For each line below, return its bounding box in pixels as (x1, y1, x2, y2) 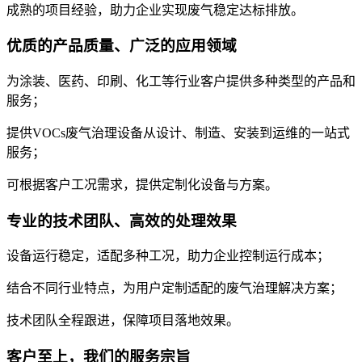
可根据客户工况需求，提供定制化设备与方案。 (6, 177, 278, 192)
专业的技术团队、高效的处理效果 (6, 212, 237, 229)
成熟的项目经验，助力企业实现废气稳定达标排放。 (6, 2, 304, 17)
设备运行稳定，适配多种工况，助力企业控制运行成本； (6, 249, 330, 263)
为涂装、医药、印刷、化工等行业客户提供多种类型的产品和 (6, 74, 356, 88)
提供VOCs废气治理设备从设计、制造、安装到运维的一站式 (6, 125, 350, 140)
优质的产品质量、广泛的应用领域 (6, 37, 237, 55)
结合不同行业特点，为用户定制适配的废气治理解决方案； (6, 281, 343, 296)
